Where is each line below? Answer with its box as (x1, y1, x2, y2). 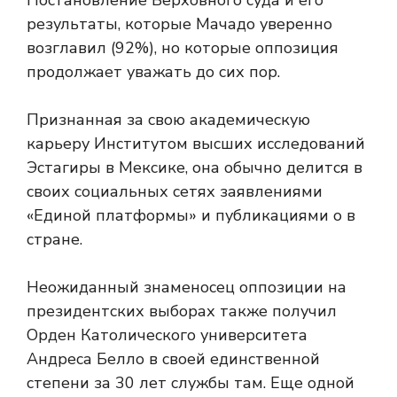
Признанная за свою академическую (27, 109, 310, 130)
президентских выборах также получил (27, 300, 337, 322)
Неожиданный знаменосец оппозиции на (27, 276, 346, 298)
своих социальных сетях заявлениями (27, 181, 323, 202)
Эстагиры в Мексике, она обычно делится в (27, 157, 362, 178)
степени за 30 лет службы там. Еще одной (27, 372, 354, 393)
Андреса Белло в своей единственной (27, 348, 320, 370)
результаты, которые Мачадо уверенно (27, 13, 332, 35)
